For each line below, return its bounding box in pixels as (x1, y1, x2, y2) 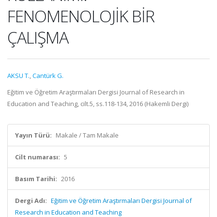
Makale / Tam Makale (56, 131, 119, 139)
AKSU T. (7, 71, 30, 80)
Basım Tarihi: (15, 174, 57, 183)
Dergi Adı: (15, 196, 47, 205)
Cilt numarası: (15, 153, 60, 161)
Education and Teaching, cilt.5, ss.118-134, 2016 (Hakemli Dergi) (7, 99, 188, 108)
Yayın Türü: (15, 131, 52, 139)
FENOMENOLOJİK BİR (7, 5, 155, 27)
